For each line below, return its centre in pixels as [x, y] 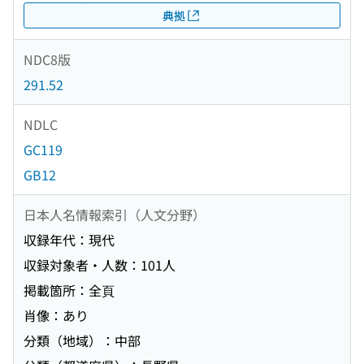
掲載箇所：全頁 [69, 290]
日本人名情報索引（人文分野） [115, 214]
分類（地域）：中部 [82, 341]
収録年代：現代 [69, 240]
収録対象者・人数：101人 [100, 265]
